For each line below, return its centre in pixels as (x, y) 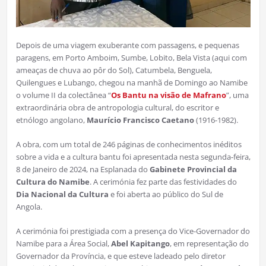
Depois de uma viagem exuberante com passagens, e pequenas (127, 45)
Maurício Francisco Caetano (140, 120)
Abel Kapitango (140, 243)
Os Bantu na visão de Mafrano (168, 95)
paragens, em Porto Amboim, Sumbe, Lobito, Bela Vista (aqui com (131, 57)
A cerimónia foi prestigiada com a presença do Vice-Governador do (133, 231)
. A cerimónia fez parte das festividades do (163, 181)
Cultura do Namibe (53, 181)
